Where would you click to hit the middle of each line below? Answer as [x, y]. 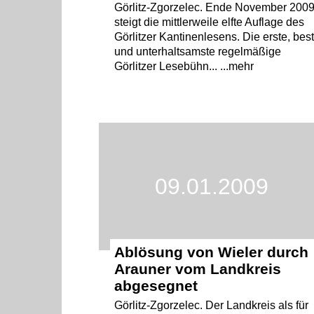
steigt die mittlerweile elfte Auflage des [210, 22]
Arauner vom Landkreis [198, 268]
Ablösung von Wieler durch [212, 252]
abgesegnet [156, 285]
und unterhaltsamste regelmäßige [198, 52]
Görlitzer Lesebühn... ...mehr [184, 67]
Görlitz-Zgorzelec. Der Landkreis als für [212, 305]
